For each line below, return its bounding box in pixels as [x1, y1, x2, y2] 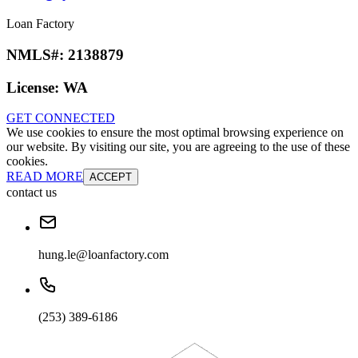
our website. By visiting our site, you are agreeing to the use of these [6, 140, 350, 154]
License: [6, 78, 63, 96]
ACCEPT [89, 171, 132, 184]
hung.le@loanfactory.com [38, 248, 169, 262]
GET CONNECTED [6, 111, 115, 125]
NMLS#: [6, 46, 68, 63]
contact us [6, 185, 57, 200]
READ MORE [6, 169, 83, 184]
